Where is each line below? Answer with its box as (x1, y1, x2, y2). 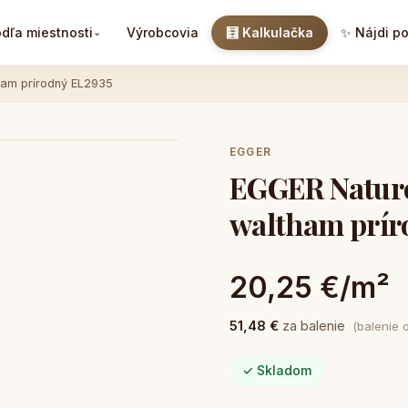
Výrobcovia (126, 24, 199, 40)
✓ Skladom (242, 362, 311, 378)
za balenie (279, 318, 349, 334)
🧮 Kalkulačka (225, 24, 313, 40)
